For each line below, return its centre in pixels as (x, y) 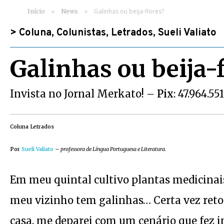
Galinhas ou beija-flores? (129, 11)
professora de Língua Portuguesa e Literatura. (113, 149)
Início (36, 11)
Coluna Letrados (32, 127)
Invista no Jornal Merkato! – (83, 94)
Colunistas (81, 33)
